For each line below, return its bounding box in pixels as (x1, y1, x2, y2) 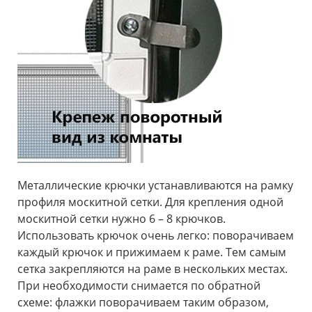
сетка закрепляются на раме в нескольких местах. (17, 260, 288, 276)
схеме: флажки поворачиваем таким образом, (17, 294, 269, 310)
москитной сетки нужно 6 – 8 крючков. (17, 210, 226, 226)
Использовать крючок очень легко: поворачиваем (17, 227, 294, 243)
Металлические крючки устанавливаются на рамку (17, 177, 293, 193)
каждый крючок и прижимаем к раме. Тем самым (17, 244, 286, 260)
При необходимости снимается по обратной (17, 277, 260, 293)
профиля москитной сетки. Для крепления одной (17, 194, 283, 210)
